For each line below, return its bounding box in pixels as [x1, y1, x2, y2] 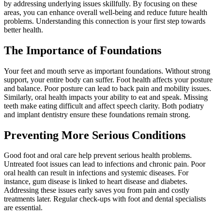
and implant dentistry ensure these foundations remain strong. [4, 110, 190, 119]
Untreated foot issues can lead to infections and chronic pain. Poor [4, 160, 205, 169]
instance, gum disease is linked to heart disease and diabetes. [4, 177, 187, 186]
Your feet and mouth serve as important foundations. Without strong [4, 66, 210, 75]
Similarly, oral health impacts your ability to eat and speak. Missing [4, 93, 208, 101]
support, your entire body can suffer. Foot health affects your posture [4, 75, 213, 84]
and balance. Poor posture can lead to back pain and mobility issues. [4, 84, 211, 93]
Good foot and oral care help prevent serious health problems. [4, 151, 192, 160]
